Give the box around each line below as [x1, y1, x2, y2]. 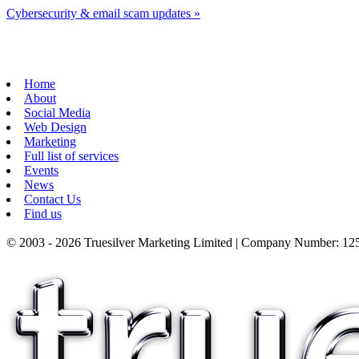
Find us [24, 206, 62, 220]
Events [24, 163, 58, 177]
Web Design [24, 119, 87, 134]
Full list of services [24, 148, 119, 163]
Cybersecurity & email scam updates [6, 6, 194, 20]
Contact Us [24, 192, 81, 206]
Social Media [24, 105, 91, 119]
